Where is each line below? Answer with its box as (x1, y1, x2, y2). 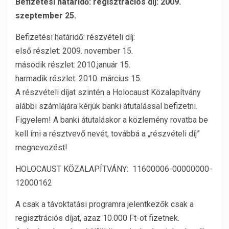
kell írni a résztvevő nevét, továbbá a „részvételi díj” (15, 129, 200, 139)
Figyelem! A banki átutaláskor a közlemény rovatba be (15, 115, 208, 125)
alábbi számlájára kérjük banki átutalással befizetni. (15, 101, 197, 111)
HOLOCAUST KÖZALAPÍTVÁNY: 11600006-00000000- (15, 164, 212, 174)
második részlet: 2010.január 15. (15, 60, 130, 70)
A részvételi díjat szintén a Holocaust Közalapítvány (15, 87, 201, 97)
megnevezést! (15, 143, 67, 152)
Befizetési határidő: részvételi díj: (15, 32, 135, 42)
